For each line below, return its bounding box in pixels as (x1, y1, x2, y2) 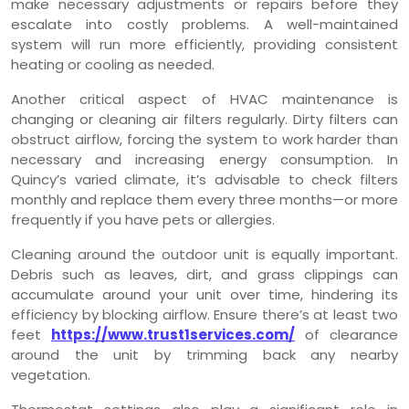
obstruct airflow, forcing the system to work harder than (11, 130, 398, 150)
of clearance (295, 325, 398, 345)
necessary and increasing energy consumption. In (11, 150, 398, 170)
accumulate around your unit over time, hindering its (11, 285, 398, 305)
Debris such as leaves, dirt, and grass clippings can (11, 265, 398, 285)
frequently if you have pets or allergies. (11, 210, 275, 230)
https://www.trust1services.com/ (51, 325, 295, 345)
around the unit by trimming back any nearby (11, 345, 398, 365)
